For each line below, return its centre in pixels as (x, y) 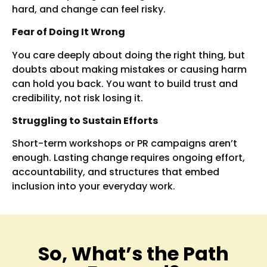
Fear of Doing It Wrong (69, 32)
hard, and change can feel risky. (89, 9)
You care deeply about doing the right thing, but (128, 55)
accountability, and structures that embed (116, 172)
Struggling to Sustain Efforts (85, 121)
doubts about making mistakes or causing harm (129, 69)
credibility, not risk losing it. (77, 98)
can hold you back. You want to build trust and (125, 83)
